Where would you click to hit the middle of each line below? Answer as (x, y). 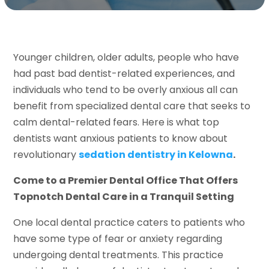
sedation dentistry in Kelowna (156, 155)
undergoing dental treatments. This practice (119, 255)
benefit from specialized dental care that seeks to (132, 106)
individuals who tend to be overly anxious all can (126, 90)
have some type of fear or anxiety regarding (118, 239)
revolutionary (46, 155)
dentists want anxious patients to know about (121, 139)
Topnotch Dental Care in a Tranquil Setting (124, 197)
